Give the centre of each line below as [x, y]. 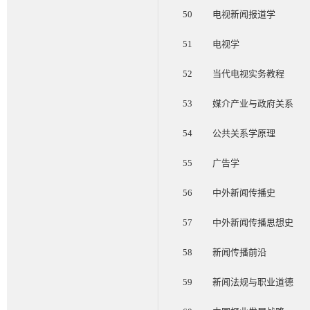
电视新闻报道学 [244, 14]
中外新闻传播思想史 [253, 222]
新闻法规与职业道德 [253, 282]
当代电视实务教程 [248, 74]
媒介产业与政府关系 [253, 103]
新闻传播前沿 [239, 252]
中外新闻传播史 [244, 193]
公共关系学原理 [244, 133]
